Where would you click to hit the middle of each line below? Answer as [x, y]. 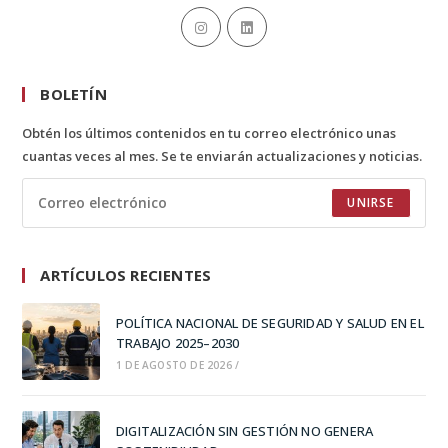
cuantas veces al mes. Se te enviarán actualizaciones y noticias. [222, 155]
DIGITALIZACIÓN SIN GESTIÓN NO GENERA [244, 431]
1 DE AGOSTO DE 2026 [173, 364]
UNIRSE [371, 202]
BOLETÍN [73, 93]
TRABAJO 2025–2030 [177, 342]
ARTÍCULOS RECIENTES [126, 274]
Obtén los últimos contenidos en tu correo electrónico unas [209, 132]
